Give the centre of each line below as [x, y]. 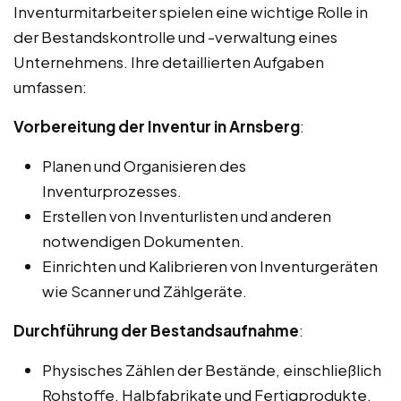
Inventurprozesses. [112, 190]
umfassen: [50, 86]
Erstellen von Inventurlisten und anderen [187, 215]
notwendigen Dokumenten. [143, 240]
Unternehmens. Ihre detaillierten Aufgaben [169, 61]
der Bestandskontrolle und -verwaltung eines [175, 36]
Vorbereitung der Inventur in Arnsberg [157, 126]
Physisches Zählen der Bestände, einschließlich [212, 369]
